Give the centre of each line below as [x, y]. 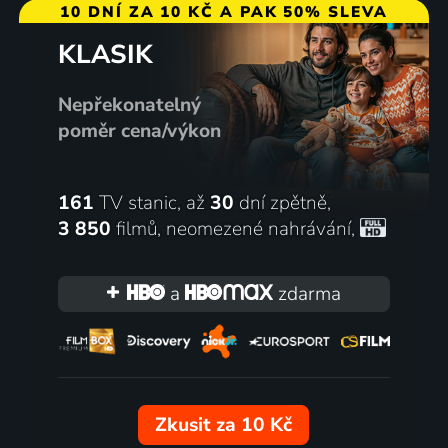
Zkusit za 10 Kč [224, 425]
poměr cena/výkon [139, 130]
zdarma [307, 293]
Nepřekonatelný [129, 104]
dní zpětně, [282, 202]
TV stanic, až [151, 202]
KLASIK [105, 55]
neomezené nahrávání [258, 228]
